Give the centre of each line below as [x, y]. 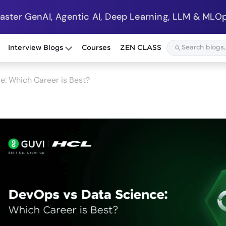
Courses [96, 48]
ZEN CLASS [141, 48]
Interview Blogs [37, 48]
